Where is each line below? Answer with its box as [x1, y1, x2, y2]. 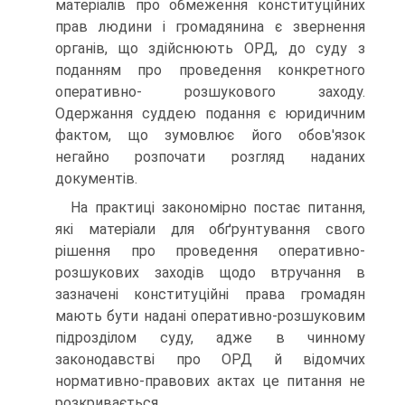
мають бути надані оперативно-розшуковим [55, 307, 365, 325]
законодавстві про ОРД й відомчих [55, 351, 365, 369]
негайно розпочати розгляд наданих [55, 148, 365, 166]
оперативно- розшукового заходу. [55, 83, 365, 101]
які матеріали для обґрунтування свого [55, 221, 365, 239]
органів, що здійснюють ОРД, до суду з [55, 40, 365, 58]
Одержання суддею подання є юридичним [55, 105, 365, 123]
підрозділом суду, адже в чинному [55, 329, 365, 347]
